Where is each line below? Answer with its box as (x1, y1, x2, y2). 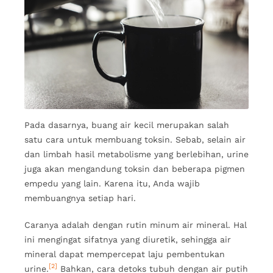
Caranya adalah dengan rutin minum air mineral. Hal (24, 219, 247, 230)
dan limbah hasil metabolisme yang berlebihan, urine (24, 149, 249, 159)
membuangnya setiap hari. (24, 193, 136, 203)
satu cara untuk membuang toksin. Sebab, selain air (24, 134, 246, 144)
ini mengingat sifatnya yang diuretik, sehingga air (24, 234, 231, 244)
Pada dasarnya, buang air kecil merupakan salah (24, 119, 229, 130)
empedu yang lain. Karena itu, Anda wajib (24, 178, 200, 188)
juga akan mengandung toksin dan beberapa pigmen (24, 163, 245, 174)
